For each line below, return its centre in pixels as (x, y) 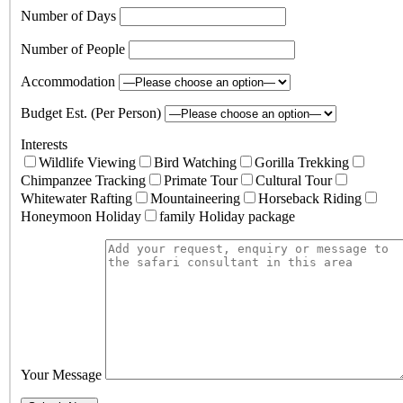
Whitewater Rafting (76, 198)
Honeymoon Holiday (81, 216)
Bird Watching (195, 162)
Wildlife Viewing (87, 162)
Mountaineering (195, 198)
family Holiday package (227, 216)
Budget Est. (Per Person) (93, 112)
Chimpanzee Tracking (83, 180)
